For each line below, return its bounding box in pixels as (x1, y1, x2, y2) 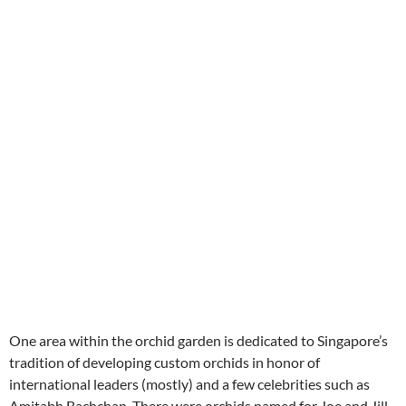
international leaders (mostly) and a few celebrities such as (9, 374, 370, 392)
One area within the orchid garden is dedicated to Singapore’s (9, 331, 388, 349)
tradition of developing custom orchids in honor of (9, 353, 320, 371)
